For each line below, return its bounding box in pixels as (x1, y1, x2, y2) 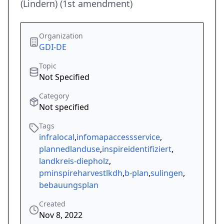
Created (39, 199, 65, 209)
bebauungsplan (39, 179, 98, 191)
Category (39, 91, 69, 101)
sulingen (150, 167, 183, 179)
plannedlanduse (39, 143, 100, 155)
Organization (39, 31, 83, 41)
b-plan (124, 167, 148, 179)
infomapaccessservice (76, 131, 160, 143)
